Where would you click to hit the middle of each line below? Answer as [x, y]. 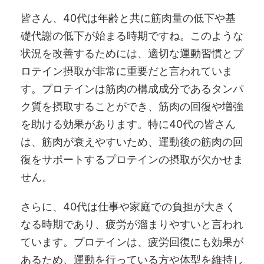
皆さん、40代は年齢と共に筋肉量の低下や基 [128, 18]
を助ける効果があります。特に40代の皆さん [128, 124]
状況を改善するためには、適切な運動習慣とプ [132, 53]
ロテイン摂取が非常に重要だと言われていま [127, 71]
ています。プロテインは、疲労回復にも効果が [132, 242]
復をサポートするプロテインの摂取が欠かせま [132, 159]
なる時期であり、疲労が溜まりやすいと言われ [132, 224]
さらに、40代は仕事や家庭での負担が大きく [128, 206]
